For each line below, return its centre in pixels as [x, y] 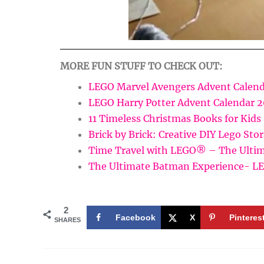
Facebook [136, 218]
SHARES [67, 220]
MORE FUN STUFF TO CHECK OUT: [141, 66]
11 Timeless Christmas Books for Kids [175, 119]
